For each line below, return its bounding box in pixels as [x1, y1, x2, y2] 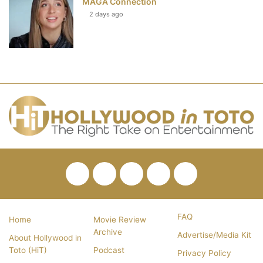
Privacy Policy [177, 248, 232, 258]
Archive [93, 227, 122, 237]
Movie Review [93, 215, 146, 225]
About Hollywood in [9, 233, 82, 243]
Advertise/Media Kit [177, 230, 252, 240]
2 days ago [89, 9, 123, 18]
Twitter [110, 168, 149, 183]
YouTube [164, 168, 213, 183]
